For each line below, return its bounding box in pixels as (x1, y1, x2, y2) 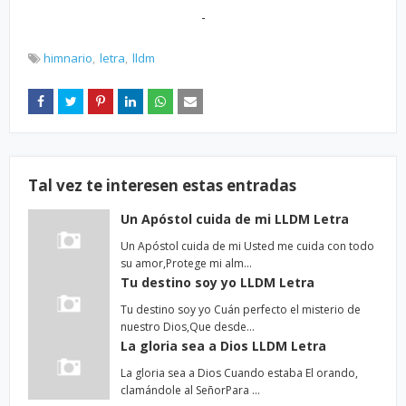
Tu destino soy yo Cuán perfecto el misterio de (121, 302, 361, 317)
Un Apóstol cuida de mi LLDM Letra (121, 210, 349, 227)
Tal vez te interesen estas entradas (28, 175, 296, 196)
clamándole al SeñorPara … (121, 382, 260, 398)
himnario (43, 50, 92, 66)
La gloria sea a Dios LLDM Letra (121, 337, 326, 354)
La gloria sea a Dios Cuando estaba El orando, (121, 365, 358, 381)
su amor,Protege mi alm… (121, 256, 252, 271)
